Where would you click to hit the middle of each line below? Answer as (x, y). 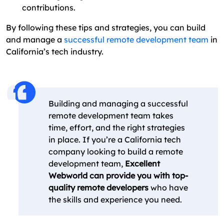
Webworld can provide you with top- (118, 176)
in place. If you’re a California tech (115, 140)
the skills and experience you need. (115, 200)
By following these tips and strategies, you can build (106, 28)
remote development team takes (111, 116)
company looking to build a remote (116, 152)
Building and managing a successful (118, 104)
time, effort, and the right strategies (117, 128)
